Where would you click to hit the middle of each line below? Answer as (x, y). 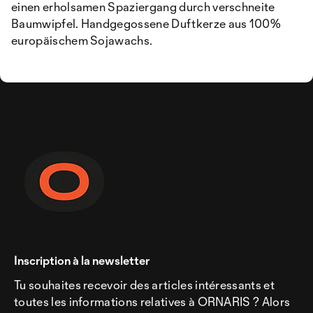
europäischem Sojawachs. (82, 41)
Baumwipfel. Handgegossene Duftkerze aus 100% (146, 24)
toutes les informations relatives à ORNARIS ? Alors (152, 302)
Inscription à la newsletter (82, 261)
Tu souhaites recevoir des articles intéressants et (145, 285)
